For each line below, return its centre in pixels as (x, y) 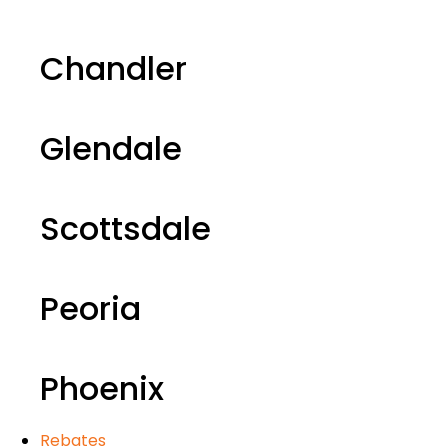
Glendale (111, 148)
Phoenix (102, 388)
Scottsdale (125, 228)
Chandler (113, 68)
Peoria (90, 308)
